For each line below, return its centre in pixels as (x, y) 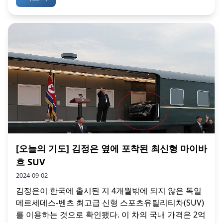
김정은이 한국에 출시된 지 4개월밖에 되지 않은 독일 (109, 191)
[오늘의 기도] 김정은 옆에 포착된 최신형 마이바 (111, 149)
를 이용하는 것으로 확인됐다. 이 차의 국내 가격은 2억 (111, 215)
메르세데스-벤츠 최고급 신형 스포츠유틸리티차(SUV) (110, 203)
